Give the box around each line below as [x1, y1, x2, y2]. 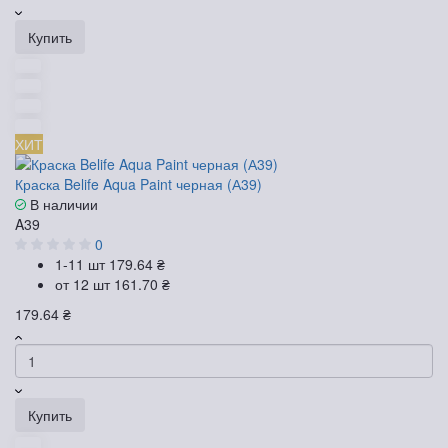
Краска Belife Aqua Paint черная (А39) [15, 173, 262, 194]
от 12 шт [55, 273, 114, 294]
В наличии [26, 193, 98, 214]
